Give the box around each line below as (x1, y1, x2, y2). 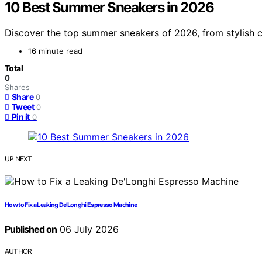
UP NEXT (5, 154, 32, 164)
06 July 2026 (56, 223, 119, 236)
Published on (5, 223, 57, 236)
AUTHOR (5, 247, 32, 256)
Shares (5, 82, 30, 92)
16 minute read (28, 46, 82, 56)
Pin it (12, 112, 30, 122)
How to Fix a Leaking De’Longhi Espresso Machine (5, 201, 137, 209)
